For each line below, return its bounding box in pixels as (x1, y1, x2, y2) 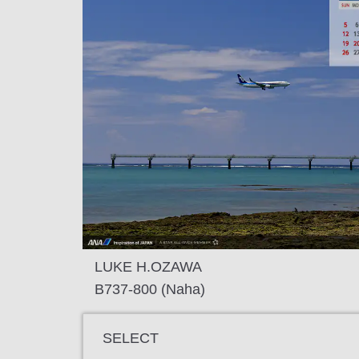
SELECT (103, 330, 159, 347)
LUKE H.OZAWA (95, 258, 202, 275)
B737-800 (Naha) (95, 280, 205, 297)
